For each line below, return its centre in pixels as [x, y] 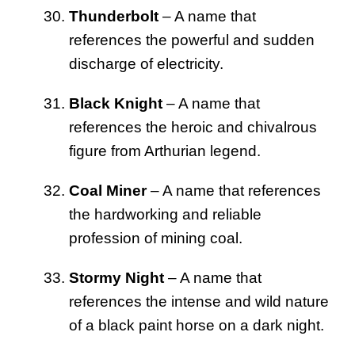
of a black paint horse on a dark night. [197, 325]
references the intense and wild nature [199, 301]
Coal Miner [108, 190]
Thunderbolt [114, 16]
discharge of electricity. [146, 63]
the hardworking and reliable [165, 214]
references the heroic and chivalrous [193, 127]
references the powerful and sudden [192, 40]
